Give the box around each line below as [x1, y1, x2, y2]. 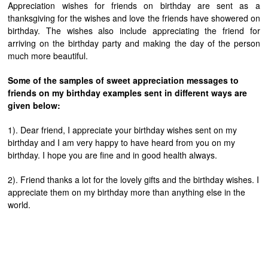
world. [8, 199, 31, 211]
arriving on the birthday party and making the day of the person [8, 37, 260, 50]
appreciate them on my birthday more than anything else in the [8, 186, 246, 199]
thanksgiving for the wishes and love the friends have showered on [8, 12, 260, 25]
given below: [8, 99, 61, 112]
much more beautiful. [8, 50, 89, 62]
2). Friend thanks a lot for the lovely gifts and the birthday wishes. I [8, 173, 260, 186]
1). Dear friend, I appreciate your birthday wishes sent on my [8, 124, 237, 136]
